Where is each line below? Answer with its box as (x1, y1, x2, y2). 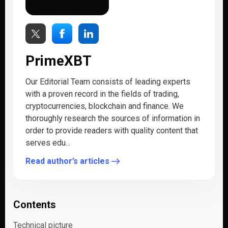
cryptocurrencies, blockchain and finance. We (25, 101, 184, 111)
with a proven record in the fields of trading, (25, 89, 179, 99)
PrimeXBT (25, 52, 92, 70)
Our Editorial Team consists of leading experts (25, 77, 190, 87)
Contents (13, 198, 56, 211)
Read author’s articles (25, 156, 109, 166)
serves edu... (25, 138, 70, 148)
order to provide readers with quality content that (25, 126, 198, 136)
